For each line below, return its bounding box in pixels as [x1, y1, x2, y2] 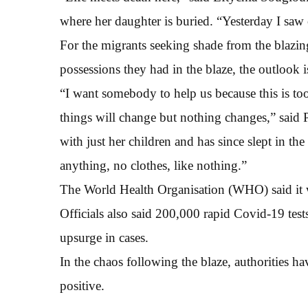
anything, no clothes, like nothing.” [60, 158, 247, 173]
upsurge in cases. [60, 230, 148, 245]
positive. [60, 278, 104, 293]
